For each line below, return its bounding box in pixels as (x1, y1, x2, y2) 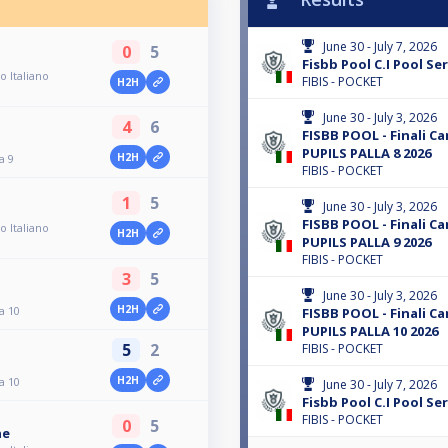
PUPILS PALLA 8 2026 (302, 144, 431, 163)
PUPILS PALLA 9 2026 (302, 233, 431, 252)
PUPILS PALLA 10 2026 (302, 322, 438, 341)
